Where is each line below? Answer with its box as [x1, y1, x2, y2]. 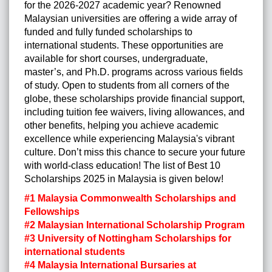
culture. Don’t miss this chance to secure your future [24, 147, 245, 158]
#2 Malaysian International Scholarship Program [24, 220, 245, 231]
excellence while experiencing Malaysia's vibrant [24, 134, 234, 144]
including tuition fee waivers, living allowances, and [24, 107, 245, 118]
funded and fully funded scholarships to [24, 27, 192, 38]
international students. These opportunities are [24, 40, 223, 51]
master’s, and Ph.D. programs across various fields [24, 67, 243, 78]
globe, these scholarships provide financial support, [24, 93, 245, 104]
